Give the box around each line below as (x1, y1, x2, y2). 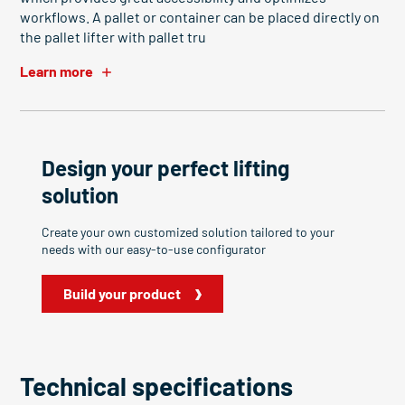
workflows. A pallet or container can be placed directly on (20, 8, 380, 26)
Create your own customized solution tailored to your (42, 224, 334, 240)
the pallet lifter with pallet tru (20, 28, 206, 46)
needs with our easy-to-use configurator (42, 241, 266, 258)
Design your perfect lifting (42, 155, 289, 182)
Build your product (63, 285, 181, 303)
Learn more (20, 62, 93, 80)
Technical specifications (20, 371, 293, 402)
